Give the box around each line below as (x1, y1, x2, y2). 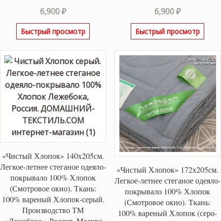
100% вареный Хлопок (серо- (118, 208, 218, 219)
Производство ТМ (22, 205, 84, 216)
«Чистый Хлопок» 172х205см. (116, 164, 219, 175)
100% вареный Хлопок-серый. (1, 194, 105, 205)
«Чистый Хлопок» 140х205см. (2, 150, 105, 161)
